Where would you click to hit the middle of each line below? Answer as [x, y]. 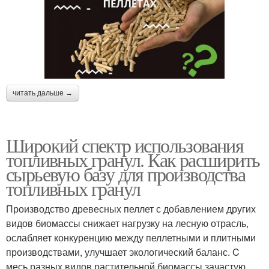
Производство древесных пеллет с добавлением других [131, 209]
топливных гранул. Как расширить [133, 160]
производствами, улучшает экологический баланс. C [123, 252]
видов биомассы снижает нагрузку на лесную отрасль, [127, 223]
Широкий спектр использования [125, 145]
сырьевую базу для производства [125, 174]
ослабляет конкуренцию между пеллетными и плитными [131, 238]
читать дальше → [43, 93]
